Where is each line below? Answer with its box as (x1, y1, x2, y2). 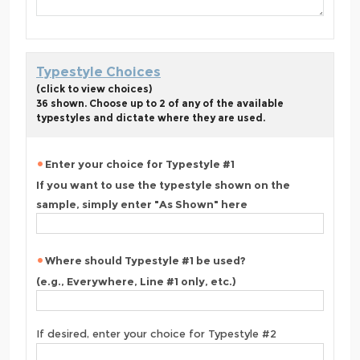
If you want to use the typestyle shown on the (36, 178, 290, 191)
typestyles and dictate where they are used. (36, 112, 265, 125)
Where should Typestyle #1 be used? (45, 254, 246, 268)
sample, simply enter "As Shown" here (36, 197, 247, 211)
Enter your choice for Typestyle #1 (45, 157, 235, 171)
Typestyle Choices (36, 64, 161, 80)
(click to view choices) (36, 83, 152, 96)
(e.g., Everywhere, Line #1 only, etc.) (36, 274, 236, 288)
